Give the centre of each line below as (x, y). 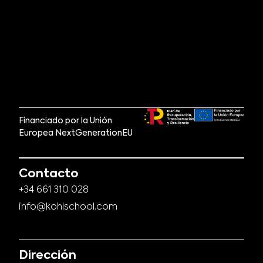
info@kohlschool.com (68, 208)
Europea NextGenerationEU (76, 134)
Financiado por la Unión (65, 121)
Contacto (49, 175)
